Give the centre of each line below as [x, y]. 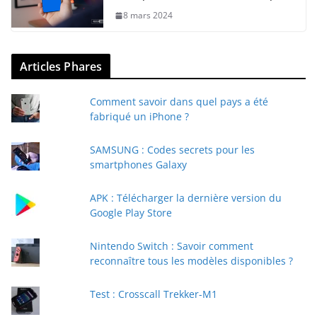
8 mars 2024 [148, 16]
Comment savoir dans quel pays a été [179, 102]
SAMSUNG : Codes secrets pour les [172, 150]
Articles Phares [61, 67]
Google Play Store [131, 213]
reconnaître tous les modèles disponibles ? [191, 261]
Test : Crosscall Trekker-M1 [153, 294]
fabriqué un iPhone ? [139, 117]
